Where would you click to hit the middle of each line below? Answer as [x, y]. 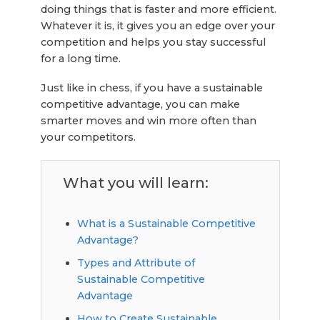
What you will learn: [135, 182]
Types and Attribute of [136, 262]
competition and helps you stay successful [153, 42]
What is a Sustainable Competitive [166, 223]
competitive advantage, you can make [140, 104]
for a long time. [80, 58]
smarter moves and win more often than [148, 120]
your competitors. [88, 137]
